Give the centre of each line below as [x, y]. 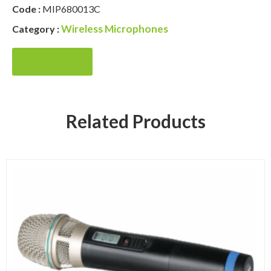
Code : [27, 9]
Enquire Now [52, 62]
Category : [37, 29]
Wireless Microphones [115, 29]
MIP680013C [71, 9]
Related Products [135, 121]
